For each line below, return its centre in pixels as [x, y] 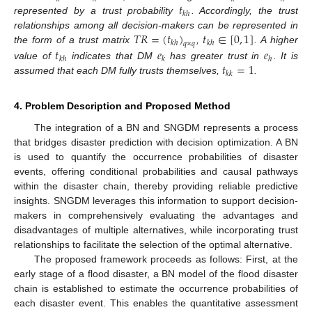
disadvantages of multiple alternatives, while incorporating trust [156, 229]
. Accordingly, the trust [245, 11]
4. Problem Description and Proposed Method [122, 106]
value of [35, 55]
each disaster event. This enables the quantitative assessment [156, 303]
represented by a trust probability [97, 11]
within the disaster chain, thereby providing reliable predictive [156, 186]
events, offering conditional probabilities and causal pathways [156, 171]
